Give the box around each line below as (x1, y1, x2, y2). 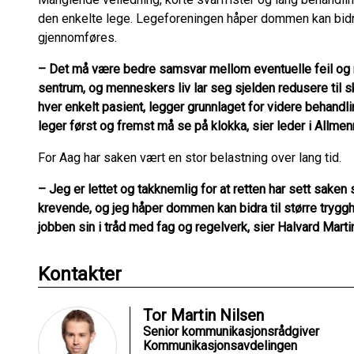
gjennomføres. (38, 30, 117, 45)
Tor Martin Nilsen (143, 306, 264, 325)
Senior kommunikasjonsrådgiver (143, 324, 319, 339)
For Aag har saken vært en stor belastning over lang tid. (38, 150, 341, 165)
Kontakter (38, 263, 122, 285)
